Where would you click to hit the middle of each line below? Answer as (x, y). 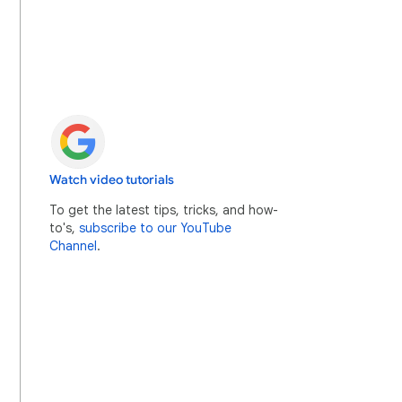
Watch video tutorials (112, 180)
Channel (73, 246)
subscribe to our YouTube (155, 228)
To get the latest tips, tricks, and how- (164, 210)
